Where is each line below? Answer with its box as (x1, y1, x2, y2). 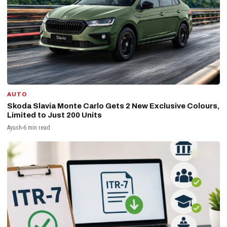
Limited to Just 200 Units (7, 110, 102, 119)
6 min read (23, 124, 50, 131)
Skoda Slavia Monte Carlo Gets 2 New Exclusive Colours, (7, 101, 219, 110)
